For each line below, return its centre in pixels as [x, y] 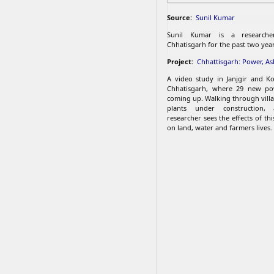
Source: [180, 17]
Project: [181, 61]
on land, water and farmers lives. [220, 128]
